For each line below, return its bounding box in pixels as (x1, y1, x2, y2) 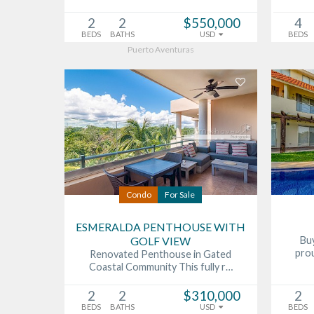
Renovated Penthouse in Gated (90, 247, 232, 260)
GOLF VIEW (130, 233, 191, 247)
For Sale (165, 189, 196, 200)
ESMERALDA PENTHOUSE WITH (76, 219, 246, 233)
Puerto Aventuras (127, 43, 194, 55)
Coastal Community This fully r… (88, 260, 233, 273)
